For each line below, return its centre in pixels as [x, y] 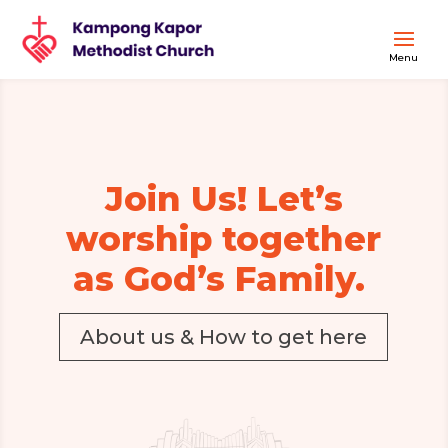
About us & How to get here [224, 336]
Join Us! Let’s [223, 199]
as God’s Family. [223, 279]
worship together [224, 239]
